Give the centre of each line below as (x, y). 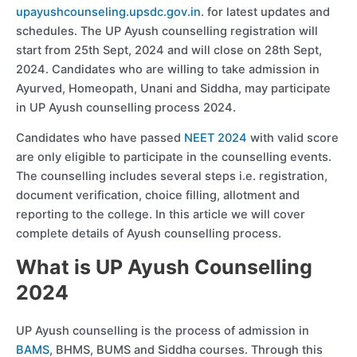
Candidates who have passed (100, 138)
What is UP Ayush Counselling (164, 267)
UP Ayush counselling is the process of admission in (163, 331)
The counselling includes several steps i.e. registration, (172, 177)
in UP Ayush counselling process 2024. (126, 108)
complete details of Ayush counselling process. (149, 234)
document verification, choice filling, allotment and (158, 196)
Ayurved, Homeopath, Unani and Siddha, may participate (173, 89)
